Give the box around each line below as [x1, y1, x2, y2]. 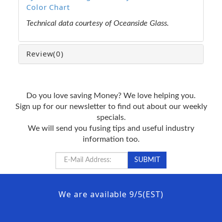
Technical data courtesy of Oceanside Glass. [26, 19, 169, 27]
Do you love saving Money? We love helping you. [26, 91, 196, 100]
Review [26, 48, 54, 58]
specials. [96, 113, 126, 121]
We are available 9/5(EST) [58, 188, 164, 200]
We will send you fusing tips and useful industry [28, 124, 194, 132]
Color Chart [26, 1, 70, 12]
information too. [82, 135, 140, 143]
